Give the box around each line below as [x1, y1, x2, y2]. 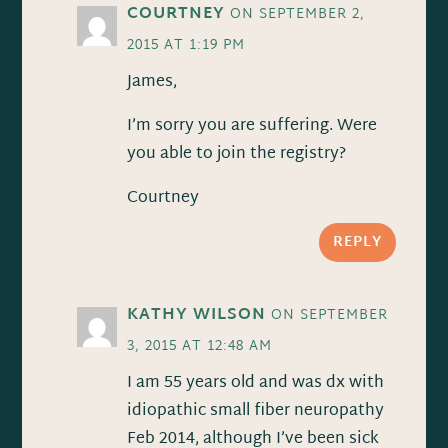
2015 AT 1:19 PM [127, 32, 246, 58]
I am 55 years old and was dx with [127, 368, 385, 398]
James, [127, 67, 178, 97]
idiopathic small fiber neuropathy [127, 396, 385, 426]
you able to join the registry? [127, 139, 347, 169]
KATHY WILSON [127, 300, 267, 330]
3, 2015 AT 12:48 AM [127, 333, 273, 359]
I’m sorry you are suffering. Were [127, 111, 378, 141]
